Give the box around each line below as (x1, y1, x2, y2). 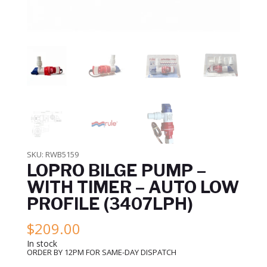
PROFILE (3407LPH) (26, 194, 193, 215)
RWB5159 (45, 149, 79, 160)
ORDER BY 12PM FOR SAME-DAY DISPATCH (26, 247, 176, 258)
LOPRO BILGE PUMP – (26, 160, 206, 181)
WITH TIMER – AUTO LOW (26, 177, 239, 198)
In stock (26, 238, 57, 250)
